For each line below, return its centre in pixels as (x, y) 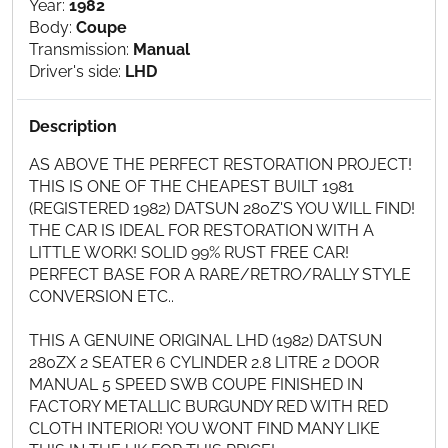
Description (73, 127)
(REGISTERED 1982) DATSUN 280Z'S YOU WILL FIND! (222, 209)
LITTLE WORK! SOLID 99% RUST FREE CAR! (189, 253)
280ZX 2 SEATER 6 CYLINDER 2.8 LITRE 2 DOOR (204, 363)
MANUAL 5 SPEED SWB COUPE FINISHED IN (196, 385)
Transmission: (81, 50)
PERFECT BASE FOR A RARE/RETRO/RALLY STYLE (220, 275)
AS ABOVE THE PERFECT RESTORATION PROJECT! (220, 165)
